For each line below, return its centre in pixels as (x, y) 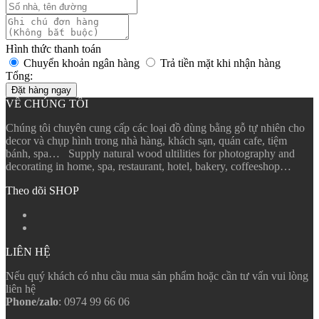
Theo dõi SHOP (42, 190)
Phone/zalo (32, 301)
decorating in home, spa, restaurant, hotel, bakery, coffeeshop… (148, 166)
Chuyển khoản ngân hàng (82, 63)
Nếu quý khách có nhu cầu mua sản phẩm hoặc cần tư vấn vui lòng (157, 276)
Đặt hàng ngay (41, 90)
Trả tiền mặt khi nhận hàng (220, 63)
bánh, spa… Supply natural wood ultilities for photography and (150, 153)
